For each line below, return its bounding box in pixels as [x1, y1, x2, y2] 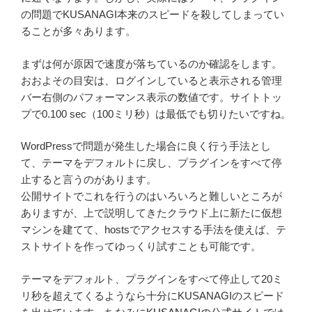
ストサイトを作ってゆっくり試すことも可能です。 [21, 240, 261, 253]
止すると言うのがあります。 [21, 173, 157, 186]
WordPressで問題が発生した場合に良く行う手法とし [21, 140, 271, 153]
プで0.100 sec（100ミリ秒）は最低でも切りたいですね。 [21, 107, 291, 120]
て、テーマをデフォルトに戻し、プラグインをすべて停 [21, 157, 282, 169]
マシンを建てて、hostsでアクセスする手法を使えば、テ [21, 224, 286, 236]
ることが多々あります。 [21, 25, 136, 38]
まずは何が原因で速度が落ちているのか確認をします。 [21, 57, 282, 70]
